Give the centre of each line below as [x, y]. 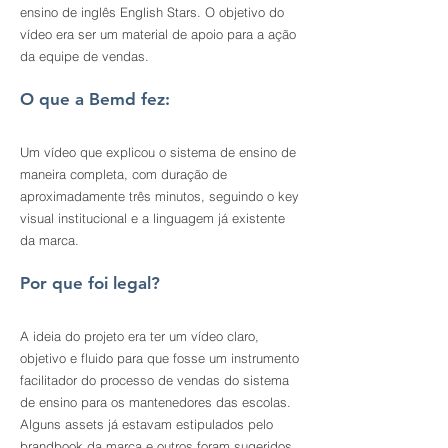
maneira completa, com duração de [123, 174]
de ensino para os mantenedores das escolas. [155, 402]
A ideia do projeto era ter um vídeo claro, [139, 336]
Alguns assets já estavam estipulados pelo [146, 424]
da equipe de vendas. [84, 56]
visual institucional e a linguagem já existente [152, 218]
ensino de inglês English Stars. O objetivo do [152, 12]
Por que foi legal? [90, 283]
